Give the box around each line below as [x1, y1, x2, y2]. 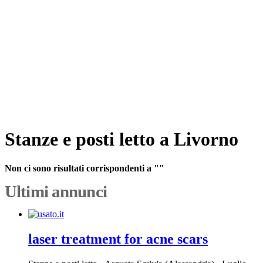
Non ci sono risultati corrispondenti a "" [5, 163, 164, 173]
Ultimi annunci [5, 181, 107, 201]
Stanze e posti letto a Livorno [5, 129, 238, 150]
